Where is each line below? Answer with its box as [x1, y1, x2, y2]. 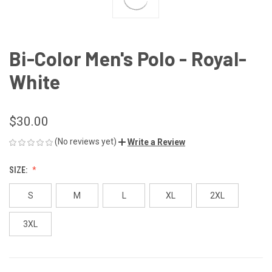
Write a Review [127, 137, 185, 147]
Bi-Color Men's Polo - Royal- [9, 47, 246, 70]
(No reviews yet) [55, 137, 117, 147]
